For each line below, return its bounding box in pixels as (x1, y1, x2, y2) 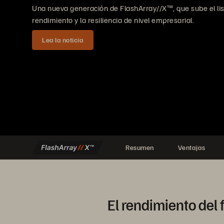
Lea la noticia (42, 35, 83, 44)
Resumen (125, 143, 154, 151)
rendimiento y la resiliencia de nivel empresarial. (32, 15, 194, 25)
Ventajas (177, 143, 205, 151)
